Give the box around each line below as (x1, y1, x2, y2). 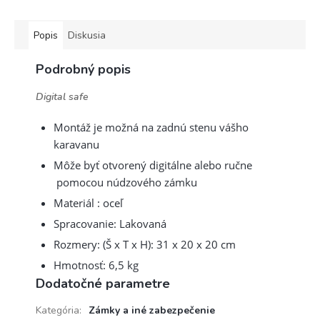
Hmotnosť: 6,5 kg (54, 257, 139, 272)
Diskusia (68, 28, 106, 42)
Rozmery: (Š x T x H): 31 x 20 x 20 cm (54, 236, 239, 251)
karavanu (54, 136, 102, 151)
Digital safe (36, 89, 89, 104)
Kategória (36, 303, 79, 317)
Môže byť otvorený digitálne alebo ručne (54, 157, 252, 172)
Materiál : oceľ (54, 195, 123, 210)
